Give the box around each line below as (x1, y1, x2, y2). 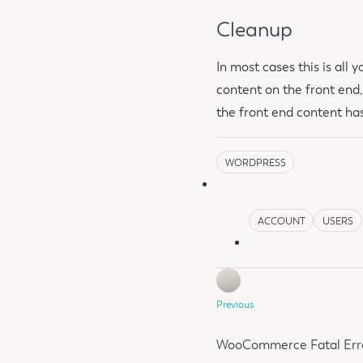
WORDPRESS (224, 156, 286, 169)
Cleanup (216, 17, 293, 42)
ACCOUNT (257, 215, 305, 227)
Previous (216, 298, 254, 310)
